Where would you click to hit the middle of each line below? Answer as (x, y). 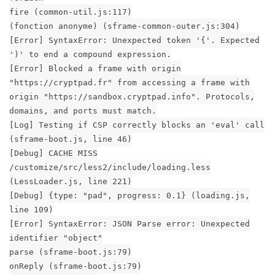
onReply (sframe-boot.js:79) (76, 266)
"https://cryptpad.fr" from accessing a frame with (130, 82)
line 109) (31, 209)
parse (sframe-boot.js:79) (71, 252)
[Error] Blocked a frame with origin (95, 68)
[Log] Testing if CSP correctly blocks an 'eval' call (137, 125)
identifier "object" (56, 238)
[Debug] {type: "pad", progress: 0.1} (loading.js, (130, 195)
